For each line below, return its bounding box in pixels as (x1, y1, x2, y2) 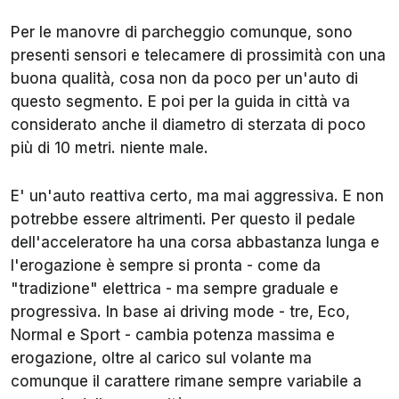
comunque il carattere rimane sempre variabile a (11, 371, 362, 390)
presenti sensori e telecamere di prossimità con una (11, 45, 386, 64)
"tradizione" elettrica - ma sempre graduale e (11, 279, 338, 297)
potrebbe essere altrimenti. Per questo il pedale (11, 209, 355, 228)
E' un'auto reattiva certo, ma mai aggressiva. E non (11, 186, 384, 205)
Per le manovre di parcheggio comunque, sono (11, 22, 353, 41)
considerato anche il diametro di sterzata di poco (11, 115, 366, 134)
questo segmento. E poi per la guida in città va (11, 92, 350, 110)
